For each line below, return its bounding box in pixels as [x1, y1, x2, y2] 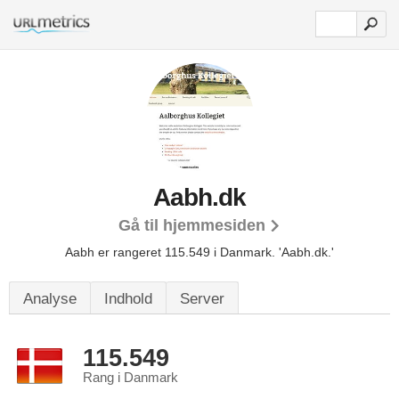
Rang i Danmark [83, 370, 178, 385]
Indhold [104, 290, 152, 307]
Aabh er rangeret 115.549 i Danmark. [65, 245, 279, 259]
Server [180, 290, 224, 307]
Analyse [23, 290, 77, 307]
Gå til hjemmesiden [118, 216, 265, 234]
